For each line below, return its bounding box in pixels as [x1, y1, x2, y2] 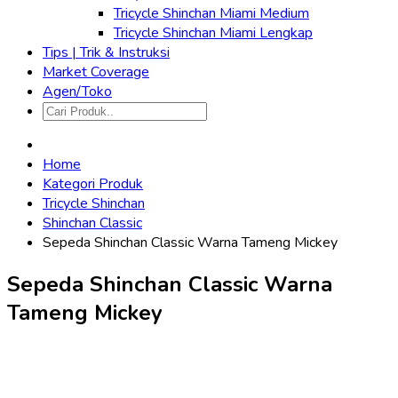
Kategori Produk [43, 174, 143, 194]
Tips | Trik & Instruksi [43, 43, 170, 62]
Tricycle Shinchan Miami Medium [114, 4, 309, 23]
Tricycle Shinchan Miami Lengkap [114, 23, 313, 43]
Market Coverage [43, 62, 149, 82]
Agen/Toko [43, 82, 112, 101]
